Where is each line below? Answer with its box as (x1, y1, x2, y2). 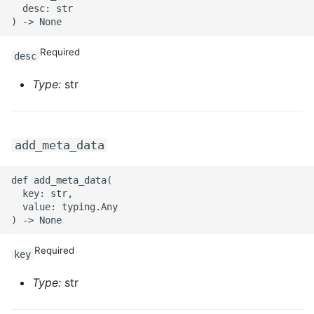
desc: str (11, 2, 73, 14)
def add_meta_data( (11, 174, 112, 186)
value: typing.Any (11, 200, 118, 212)
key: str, (11, 187, 73, 199)
